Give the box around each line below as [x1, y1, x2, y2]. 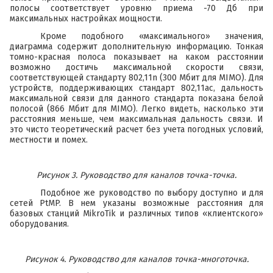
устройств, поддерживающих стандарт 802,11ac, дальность [10, 83, 263, 94]
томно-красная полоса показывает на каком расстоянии [10, 52, 263, 63]
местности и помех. [10, 135, 88, 146]
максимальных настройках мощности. [10, 13, 162, 24]
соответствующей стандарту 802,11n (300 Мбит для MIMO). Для [10, 73, 263, 83]
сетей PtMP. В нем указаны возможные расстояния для [10, 198, 263, 209]
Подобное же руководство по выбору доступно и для [40, 188, 263, 199]
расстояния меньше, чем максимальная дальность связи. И [10, 114, 263, 125]
